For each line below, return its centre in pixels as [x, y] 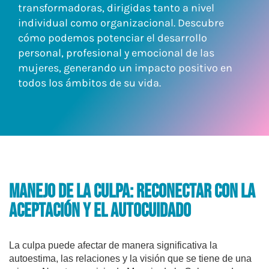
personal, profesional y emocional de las [116, 53]
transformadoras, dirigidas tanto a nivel [116, 8]
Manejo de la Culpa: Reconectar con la [132, 192]
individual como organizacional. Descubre [121, 23]
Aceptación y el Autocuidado [100, 211]
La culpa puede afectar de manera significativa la [113, 245]
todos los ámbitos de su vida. [89, 83]
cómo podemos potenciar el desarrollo [113, 38]
